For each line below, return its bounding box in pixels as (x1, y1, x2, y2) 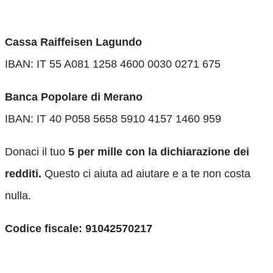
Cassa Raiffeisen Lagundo (5, 36, 142, 49)
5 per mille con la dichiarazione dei (68, 146, 249, 158)
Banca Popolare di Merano (5, 91, 143, 104)
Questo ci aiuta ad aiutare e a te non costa (41, 168, 250, 180)
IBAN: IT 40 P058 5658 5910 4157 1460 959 (5, 113, 221, 126)
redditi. (5, 168, 41, 180)
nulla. (5, 190, 31, 202)
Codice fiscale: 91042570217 (5, 222, 152, 235)
